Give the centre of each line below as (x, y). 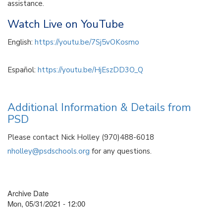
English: (21, 42)
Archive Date (28, 193)
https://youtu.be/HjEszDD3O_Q (90, 70)
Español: (23, 70)
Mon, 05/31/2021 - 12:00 (46, 203)
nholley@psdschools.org (49, 151)
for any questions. (121, 151)
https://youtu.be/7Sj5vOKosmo (87, 42)
